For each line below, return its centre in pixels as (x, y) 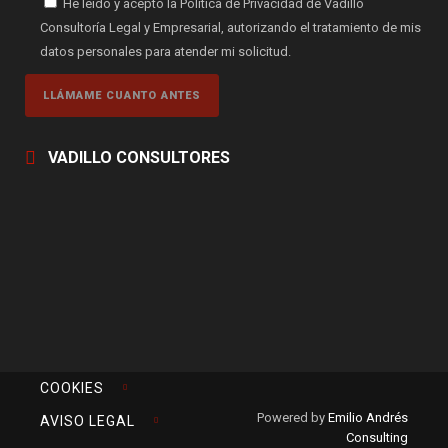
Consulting (377, 437)
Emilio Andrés (368, 417)
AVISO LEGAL (87, 420)
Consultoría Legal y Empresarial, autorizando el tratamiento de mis (230, 27)
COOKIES (72, 387)
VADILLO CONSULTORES (139, 157)
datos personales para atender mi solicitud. (165, 51)
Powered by (292, 417)
